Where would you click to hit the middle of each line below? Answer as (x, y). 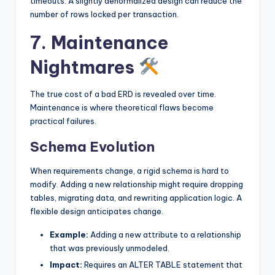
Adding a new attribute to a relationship (165, 234)
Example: (69, 234)
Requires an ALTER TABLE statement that (162, 264)
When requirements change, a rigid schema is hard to (130, 170)
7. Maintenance (99, 42)
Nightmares (84, 67)
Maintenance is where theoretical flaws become (122, 107)
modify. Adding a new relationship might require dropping (137, 184)
